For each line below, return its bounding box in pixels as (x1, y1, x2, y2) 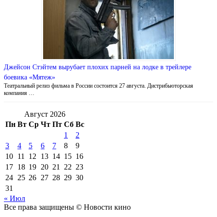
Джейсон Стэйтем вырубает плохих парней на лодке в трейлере (4, 63, 191, 71)
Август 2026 (24, 109, 65, 118)
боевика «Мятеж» (4, 73, 55, 81)
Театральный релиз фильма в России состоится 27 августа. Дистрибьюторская (4, 82, 193, 89)
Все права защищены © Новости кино (4, 202, 131, 211)
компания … (4, 89, 34, 96)
